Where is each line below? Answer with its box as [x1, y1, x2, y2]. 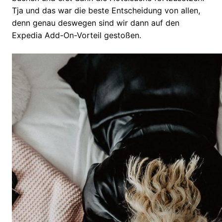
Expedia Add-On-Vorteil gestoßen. [12, 30, 141, 40]
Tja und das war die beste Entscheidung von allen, [12, 5, 200, 15]
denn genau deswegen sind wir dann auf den [12, 17, 179, 28]
